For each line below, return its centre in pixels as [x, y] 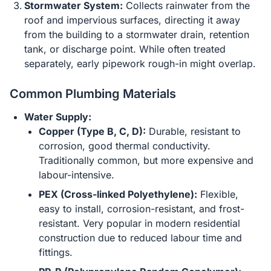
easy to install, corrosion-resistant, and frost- [142, 209]
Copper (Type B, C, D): [92, 131]
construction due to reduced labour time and [140, 238]
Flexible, [218, 194]
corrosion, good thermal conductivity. [125, 146]
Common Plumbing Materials [93, 94]
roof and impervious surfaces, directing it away [132, 20]
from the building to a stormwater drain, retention [137, 34]
